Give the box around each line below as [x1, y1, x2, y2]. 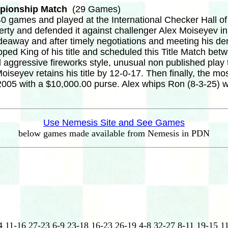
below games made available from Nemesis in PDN [18, 128, 210, 138]
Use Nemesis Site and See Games [43, 118, 185, 128]
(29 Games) [72, 4, 121, 14]
